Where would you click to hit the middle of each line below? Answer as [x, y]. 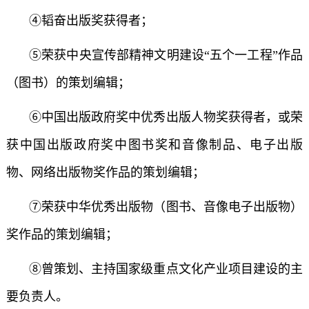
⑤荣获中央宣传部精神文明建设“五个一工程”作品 [164, 55]
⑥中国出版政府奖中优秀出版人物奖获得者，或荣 [164, 117]
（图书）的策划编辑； [68, 83]
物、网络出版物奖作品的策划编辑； [105, 172]
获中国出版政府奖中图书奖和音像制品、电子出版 [154, 145]
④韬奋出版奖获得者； [89, 21]
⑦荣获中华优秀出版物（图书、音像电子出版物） [164, 207]
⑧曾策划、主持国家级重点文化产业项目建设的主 [164, 269]
